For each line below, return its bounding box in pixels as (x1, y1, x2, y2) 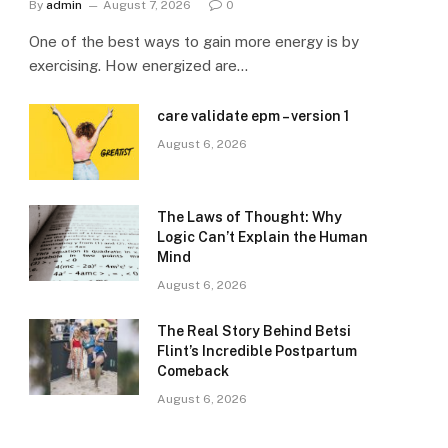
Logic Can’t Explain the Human (157, 229, 368, 246)
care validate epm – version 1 (157, 108, 349, 125)
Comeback (157, 363, 229, 380)
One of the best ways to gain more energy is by (29, 33, 359, 51)
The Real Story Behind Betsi (157, 323, 351, 340)
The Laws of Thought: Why (157, 209, 342, 226)
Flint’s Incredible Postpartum (157, 343, 357, 360)
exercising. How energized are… (29, 57, 248, 75)
